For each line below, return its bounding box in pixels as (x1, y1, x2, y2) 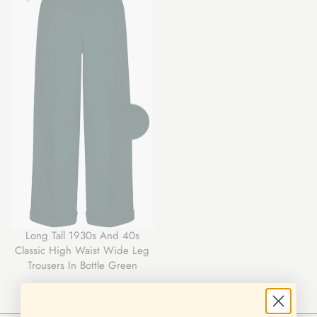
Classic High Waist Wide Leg (15, 243, 149, 259)
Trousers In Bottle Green (27, 258, 137, 274)
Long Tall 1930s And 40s (25, 228, 139, 244)
